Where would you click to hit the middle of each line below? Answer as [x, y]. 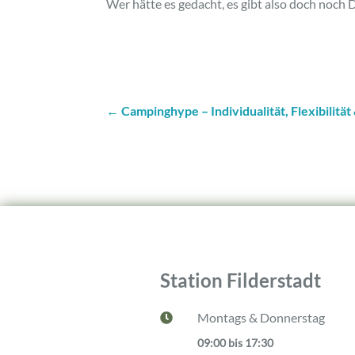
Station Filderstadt [240, 281]
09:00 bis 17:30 [235, 343]
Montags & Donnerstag [261, 318]
